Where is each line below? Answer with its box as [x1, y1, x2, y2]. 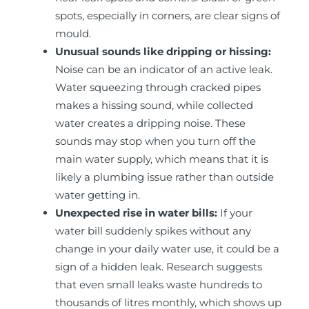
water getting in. [55, 188, 140, 202]
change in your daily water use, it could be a [55, 242, 279, 256]
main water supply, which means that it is [55, 152, 268, 166]
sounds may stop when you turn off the [55, 134, 256, 148]
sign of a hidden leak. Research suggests [55, 260, 262, 274]
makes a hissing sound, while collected [55, 99, 253, 112]
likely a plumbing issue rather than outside [55, 170, 274, 184]
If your [220, 206, 252, 220]
